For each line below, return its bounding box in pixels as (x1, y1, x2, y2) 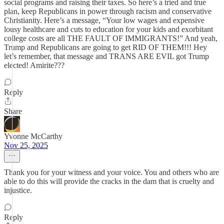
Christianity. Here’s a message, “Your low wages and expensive (4, 16, 204, 24)
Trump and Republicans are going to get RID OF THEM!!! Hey (4, 43, 207, 51)
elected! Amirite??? (4, 61, 64, 69)
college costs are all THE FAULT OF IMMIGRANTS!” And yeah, (4, 34, 217, 42)
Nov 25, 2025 (4, 141, 48, 149)
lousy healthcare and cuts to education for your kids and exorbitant (4, 25, 213, 33)
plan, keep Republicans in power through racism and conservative (4, 7, 211, 15)
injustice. (4, 186, 32, 194)
